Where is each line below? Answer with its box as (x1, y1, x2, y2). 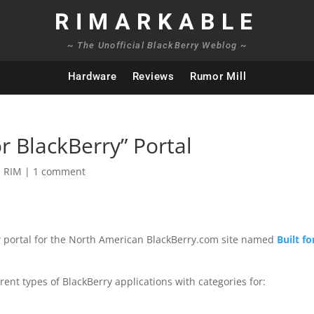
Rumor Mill (189, 70, 247, 83)
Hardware (67, 70, 117, 83)
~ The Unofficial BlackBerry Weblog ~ (67, 40, 247, 50)
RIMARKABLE (54, 6, 259, 39)
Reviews (132, 70, 175, 83)
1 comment (33, 165, 86, 178)
